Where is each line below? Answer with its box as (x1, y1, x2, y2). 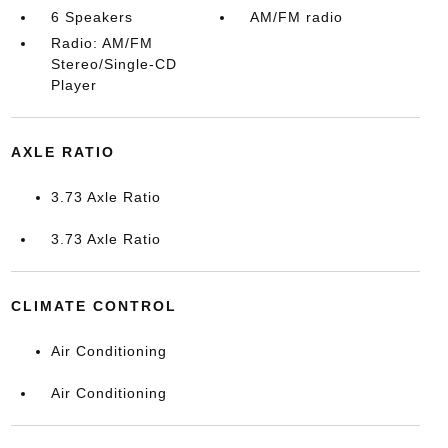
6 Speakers (50, 8, 133, 25)
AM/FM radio (250, 8, 344, 25)
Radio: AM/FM (50, 34, 153, 51)
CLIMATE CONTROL (10, 297, 177, 314)
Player (50, 76, 97, 93)
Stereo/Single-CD (50, 55, 177, 72)
